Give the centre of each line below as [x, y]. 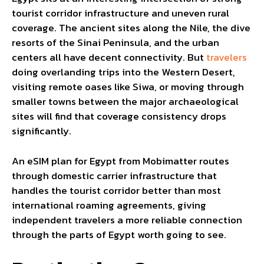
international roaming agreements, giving [109, 205]
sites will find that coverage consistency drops [119, 116]
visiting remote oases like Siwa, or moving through [128, 87]
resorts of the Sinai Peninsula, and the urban [115, 43]
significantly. [42, 131]
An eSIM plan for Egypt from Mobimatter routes [121, 161]
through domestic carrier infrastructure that [114, 175]
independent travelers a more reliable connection [127, 220]
